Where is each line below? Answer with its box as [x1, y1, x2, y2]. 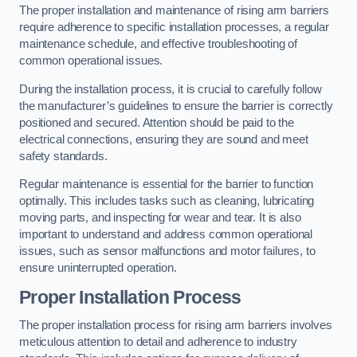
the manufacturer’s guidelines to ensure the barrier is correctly [19, 99, 333, 112]
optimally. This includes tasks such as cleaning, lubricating [19, 194, 315, 208]
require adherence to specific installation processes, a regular [19, 21, 329, 33]
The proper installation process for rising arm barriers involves [19, 319, 332, 332]
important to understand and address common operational [19, 228, 313, 241]
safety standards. [19, 149, 108, 163]
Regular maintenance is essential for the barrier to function [19, 178, 314, 191]
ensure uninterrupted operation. [19, 261, 177, 275]
